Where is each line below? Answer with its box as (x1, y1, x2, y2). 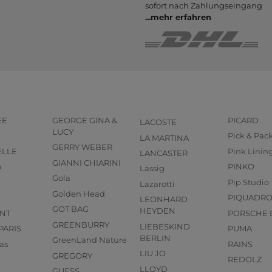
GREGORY (52, 250, 92, 260)
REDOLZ (228, 254, 262, 265)
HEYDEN (140, 206, 176, 216)
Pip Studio (228, 177, 270, 187)
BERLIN (140, 233, 171, 243)
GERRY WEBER (52, 142, 112, 152)
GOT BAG (52, 204, 89, 214)
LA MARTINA (140, 132, 189, 143)
